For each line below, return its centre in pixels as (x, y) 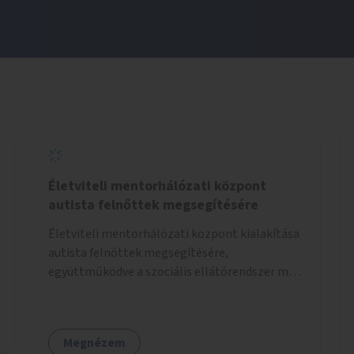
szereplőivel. (83, 290)
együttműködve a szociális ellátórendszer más (174, 271)
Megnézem (94, 343)
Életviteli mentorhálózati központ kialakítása (174, 233)
